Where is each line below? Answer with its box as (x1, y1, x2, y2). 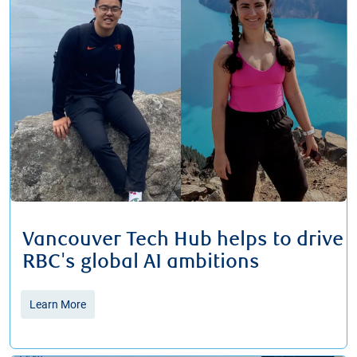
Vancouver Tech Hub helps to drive (22, 228, 343, 253)
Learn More (29, 298, 86, 312)
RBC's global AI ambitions (22, 250, 260, 275)
